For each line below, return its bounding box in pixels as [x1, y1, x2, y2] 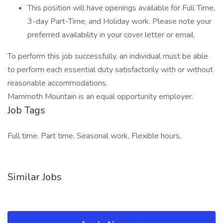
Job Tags [7, 104, 45, 117]
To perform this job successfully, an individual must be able [7, 51, 208, 62]
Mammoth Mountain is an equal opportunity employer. [7, 91, 193, 102]
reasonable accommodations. [7, 78, 108, 89]
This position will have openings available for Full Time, [27, 2, 215, 13]
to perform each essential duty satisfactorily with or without [7, 64, 213, 75]
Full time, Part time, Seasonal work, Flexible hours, [7, 130, 181, 141]
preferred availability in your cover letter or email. [27, 29, 195, 40]
